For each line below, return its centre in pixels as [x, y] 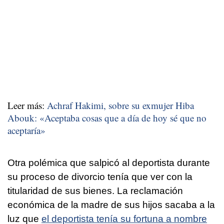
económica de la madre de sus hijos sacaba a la [111, 204]
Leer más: [27, 105]
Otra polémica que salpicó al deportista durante [109, 162]
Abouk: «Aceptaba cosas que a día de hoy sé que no [107, 117]
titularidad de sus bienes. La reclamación [95, 190]
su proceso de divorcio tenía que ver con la [100, 176]
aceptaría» [26, 130]
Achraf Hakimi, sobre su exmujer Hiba [120, 105]
